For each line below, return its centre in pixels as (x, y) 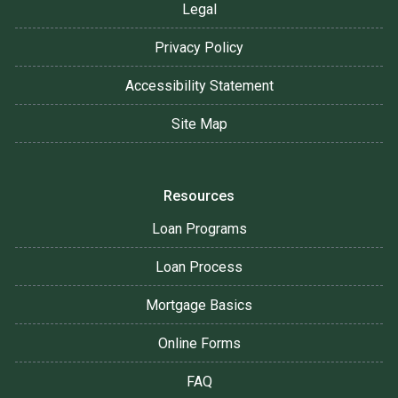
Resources (199, 195)
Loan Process (199, 267)
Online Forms (199, 343)
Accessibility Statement (199, 85)
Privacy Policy (199, 47)
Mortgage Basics (199, 305)
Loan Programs (199, 228)
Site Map (199, 123)
